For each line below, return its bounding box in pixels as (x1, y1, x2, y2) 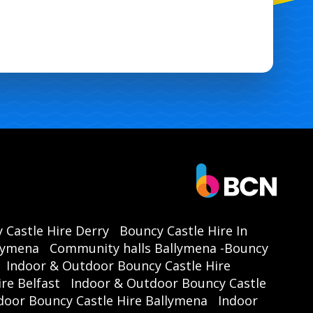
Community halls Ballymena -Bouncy (50, 239, 268, 256)
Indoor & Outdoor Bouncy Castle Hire (6, 256, 231, 274)
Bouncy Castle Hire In (119, 221, 247, 239)
